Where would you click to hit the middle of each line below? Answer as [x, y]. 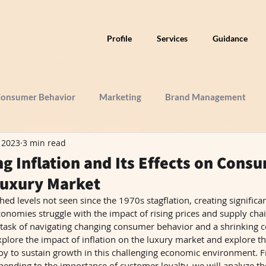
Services [172, 38]
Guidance [230, 38]
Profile [119, 38]
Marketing [120, 97]
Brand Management [205, 97]
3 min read [44, 142]
